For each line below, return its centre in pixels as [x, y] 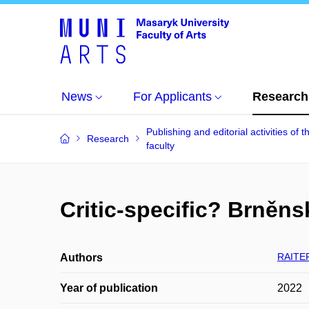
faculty [160, 146]
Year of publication [109, 288]
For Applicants [172, 97]
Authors [81, 258]
